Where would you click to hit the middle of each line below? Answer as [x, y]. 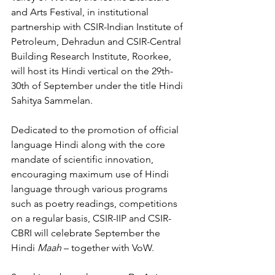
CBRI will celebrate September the [87, 233]
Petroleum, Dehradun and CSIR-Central [97, 41]
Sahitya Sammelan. [52, 100]
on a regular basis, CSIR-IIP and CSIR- [91, 218]
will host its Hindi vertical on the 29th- [92, 71]
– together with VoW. [110, 248]
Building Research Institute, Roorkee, [92, 56]
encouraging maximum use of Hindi [91, 174]
